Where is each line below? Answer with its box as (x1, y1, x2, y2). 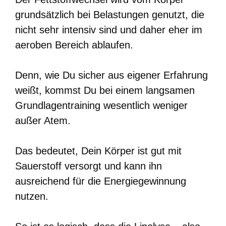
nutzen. (15, 190, 48, 202)
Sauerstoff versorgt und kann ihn (15, 160, 162, 172)
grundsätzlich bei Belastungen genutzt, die (15, 9, 204, 20)
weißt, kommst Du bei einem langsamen (15, 84, 195, 96)
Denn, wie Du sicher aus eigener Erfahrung (15, 69, 208, 81)
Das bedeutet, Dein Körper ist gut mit (15, 145, 182, 156)
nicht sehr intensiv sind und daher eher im (15, 24, 202, 35)
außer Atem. (15, 115, 71, 126)
